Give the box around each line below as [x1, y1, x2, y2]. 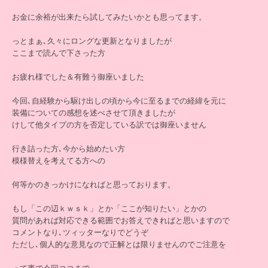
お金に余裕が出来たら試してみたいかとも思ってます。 [12, 13, 206, 22]
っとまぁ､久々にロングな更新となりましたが [12, 36, 172, 45]
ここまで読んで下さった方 [12, 48, 105, 57]
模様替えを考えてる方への [12, 156, 105, 165]
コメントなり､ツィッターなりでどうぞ [12, 228, 148, 237]
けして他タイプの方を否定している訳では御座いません [12, 120, 206, 129]
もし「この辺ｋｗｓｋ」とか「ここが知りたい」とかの [12, 204, 206, 213]
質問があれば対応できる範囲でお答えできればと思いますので [12, 216, 230, 225]
